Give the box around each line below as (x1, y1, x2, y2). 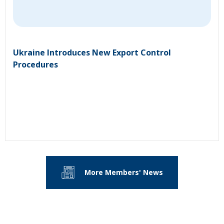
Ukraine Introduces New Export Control (13, 46, 171, 58)
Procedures (13, 58, 58, 70)
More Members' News (84, 167, 163, 177)
